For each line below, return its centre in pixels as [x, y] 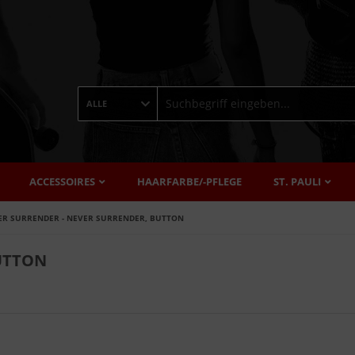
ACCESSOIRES [62, 181]
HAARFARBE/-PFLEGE [189, 181]
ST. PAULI [297, 181]
